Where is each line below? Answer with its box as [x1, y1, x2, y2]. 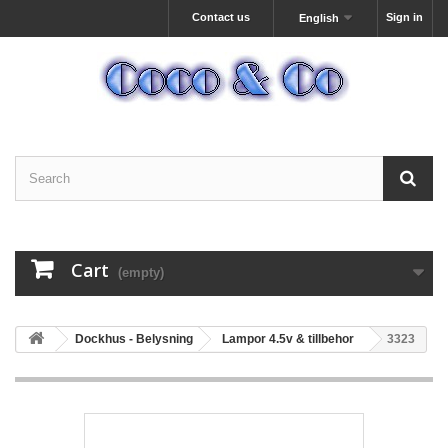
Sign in [386, 11, 423, 23]
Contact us [191, 11, 250, 23]
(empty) [118, 265, 164, 280]
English [299, 12, 340, 24]
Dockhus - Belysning [75, 332, 193, 346]
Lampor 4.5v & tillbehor [222, 332, 354, 346]
